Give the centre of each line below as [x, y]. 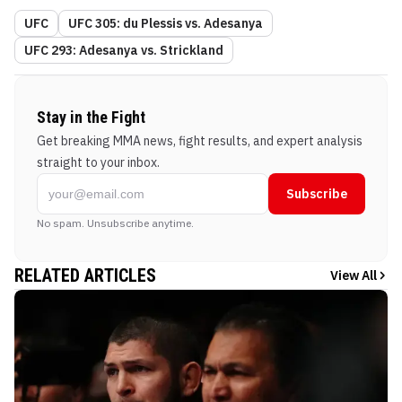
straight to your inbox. [98, 163]
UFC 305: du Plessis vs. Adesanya [166, 24]
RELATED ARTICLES [85, 276]
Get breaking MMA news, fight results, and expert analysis [200, 141]
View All [354, 276]
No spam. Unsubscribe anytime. [115, 223]
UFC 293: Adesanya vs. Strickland [124, 51]
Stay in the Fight [91, 118]
